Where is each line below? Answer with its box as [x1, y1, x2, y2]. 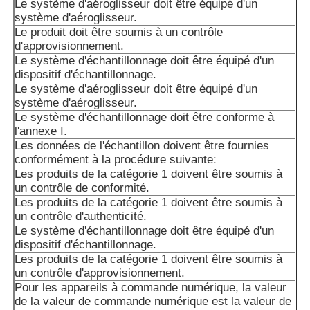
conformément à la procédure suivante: [15, 153, 217, 167]
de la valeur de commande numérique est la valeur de [15, 295, 292, 309]
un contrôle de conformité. [15, 181, 150, 195]
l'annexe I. [15, 125, 68, 138]
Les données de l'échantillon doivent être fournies [15, 139, 270, 153]
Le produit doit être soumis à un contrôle [15, 26, 224, 39]
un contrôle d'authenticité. [15, 210, 147, 224]
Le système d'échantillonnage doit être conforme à [15, 111, 275, 125]
